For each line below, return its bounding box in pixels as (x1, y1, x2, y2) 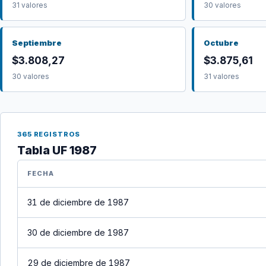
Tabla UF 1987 (17, 143, 97, 157)
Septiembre (12, 38, 62, 47)
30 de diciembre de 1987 (27, 227, 129, 237)
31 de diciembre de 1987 (27, 197, 129, 207)
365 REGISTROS (17, 130, 80, 138)
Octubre (203, 38, 239, 47)
